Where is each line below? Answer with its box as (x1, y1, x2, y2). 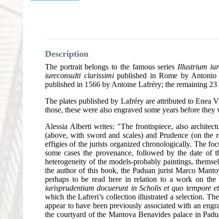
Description (45, 49, 88, 59)
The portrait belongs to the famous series (45, 63, 178, 71)
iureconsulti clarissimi (45, 71, 114, 80)
